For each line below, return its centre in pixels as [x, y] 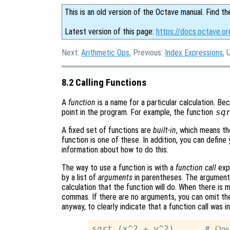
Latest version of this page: [110, 32]
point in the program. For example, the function [138, 112]
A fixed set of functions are [107, 130]
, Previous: [147, 53]
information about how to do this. [115, 150]
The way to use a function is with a [119, 168]
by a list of [80, 178]
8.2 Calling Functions [104, 82]
